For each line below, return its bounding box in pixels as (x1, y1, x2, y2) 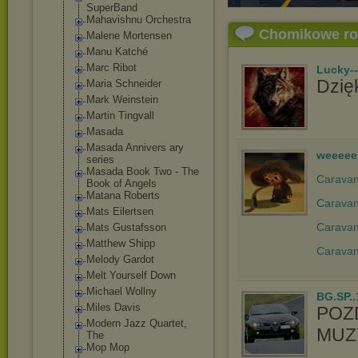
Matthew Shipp (86, 237, 155, 249)
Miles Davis (86, 301, 141, 313)
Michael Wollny (86, 285, 157, 297)
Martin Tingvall (86, 109, 154, 121)
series (86, 153, 114, 165)
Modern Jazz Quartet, (86, 317, 187, 329)
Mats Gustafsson (86, 221, 166, 233)
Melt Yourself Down (86, 269, 176, 281)
